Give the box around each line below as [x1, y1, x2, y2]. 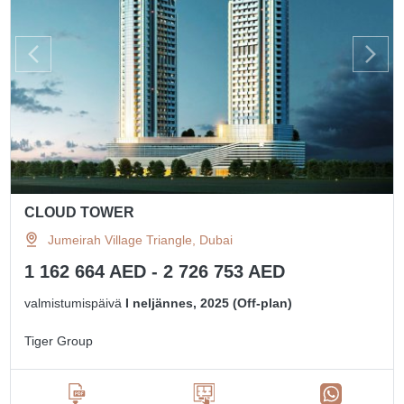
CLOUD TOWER [24, 204, 135, 220]
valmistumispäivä [24, 295, 126, 310]
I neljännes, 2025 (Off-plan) [125, 295, 293, 310]
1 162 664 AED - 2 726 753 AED [24, 261, 286, 281]
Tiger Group [24, 333, 94, 348]
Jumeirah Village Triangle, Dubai [48, 232, 234, 247]
